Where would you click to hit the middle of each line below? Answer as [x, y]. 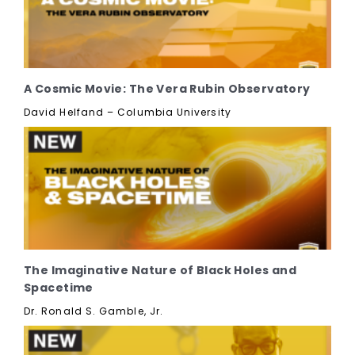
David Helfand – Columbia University [128, 112]
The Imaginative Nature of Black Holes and [160, 270]
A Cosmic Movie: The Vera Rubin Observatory [167, 88]
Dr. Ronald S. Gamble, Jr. [94, 311]
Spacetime [59, 287]
